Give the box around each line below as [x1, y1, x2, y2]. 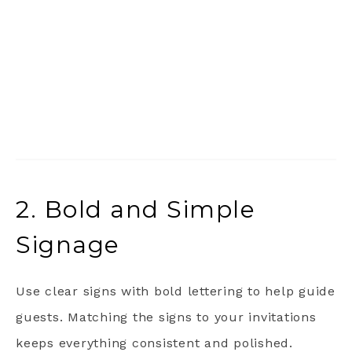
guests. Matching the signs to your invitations [16, 309, 317, 324]
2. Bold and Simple [16, 194, 255, 224]
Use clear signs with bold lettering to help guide [16, 283, 335, 299]
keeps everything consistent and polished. [16, 335, 293, 350]
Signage [16, 229, 120, 259]
